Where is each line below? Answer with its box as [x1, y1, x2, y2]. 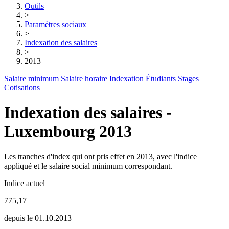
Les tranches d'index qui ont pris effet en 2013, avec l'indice [4, 152, 197, 161]
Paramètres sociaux [25, 20, 86, 29]
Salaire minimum [4, 74, 59, 83]
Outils [25, 2, 44, 10]
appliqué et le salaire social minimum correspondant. [4, 161, 172, 170]
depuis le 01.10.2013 [4, 213, 72, 222]
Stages [178, 74, 199, 83]
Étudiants [146, 74, 176, 83]
